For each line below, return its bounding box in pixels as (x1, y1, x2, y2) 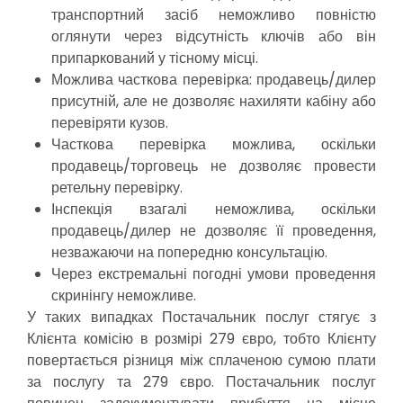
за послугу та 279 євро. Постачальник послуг (27, 372, 376, 392)
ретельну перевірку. (51, 177, 184, 198)
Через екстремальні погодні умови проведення (51, 264, 376, 284)
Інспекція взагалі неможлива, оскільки (51, 199, 376, 219)
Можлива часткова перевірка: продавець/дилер (51, 69, 376, 90)
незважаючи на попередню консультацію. (51, 242, 328, 263)
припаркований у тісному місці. (51, 48, 259, 68)
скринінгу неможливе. (51, 285, 197, 306)
